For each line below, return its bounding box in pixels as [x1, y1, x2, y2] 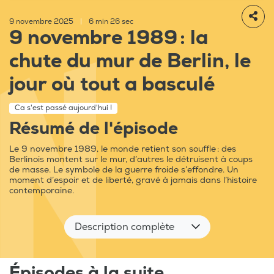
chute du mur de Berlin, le [9, 49, 251, 74]
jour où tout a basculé [9, 72, 215, 97]
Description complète [74, 221, 174, 234]
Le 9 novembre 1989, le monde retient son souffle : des [9, 144, 236, 155]
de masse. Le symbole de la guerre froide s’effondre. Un [9, 165, 239, 176]
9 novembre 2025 [9, 17, 75, 27]
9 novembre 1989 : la [9, 26, 208, 51]
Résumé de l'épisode [9, 118, 178, 140]
